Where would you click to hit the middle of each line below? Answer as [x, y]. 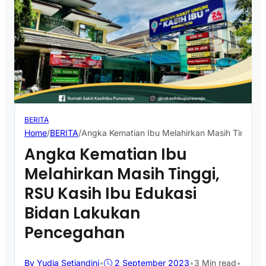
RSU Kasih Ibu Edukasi [110, 194]
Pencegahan [75, 233]
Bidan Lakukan [82, 213]
